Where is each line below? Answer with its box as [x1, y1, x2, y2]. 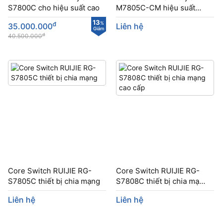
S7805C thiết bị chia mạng [8, 176, 101, 186]
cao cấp [116, 186, 143, 196]
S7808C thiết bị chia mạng [116, 176, 209, 186]
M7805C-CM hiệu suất [116, 3, 196, 13]
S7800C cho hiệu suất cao [8, 3, 100, 13]
